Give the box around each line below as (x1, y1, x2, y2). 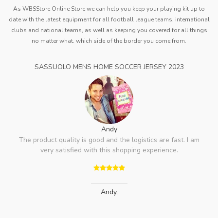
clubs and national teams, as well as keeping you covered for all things (11, 26, 207, 34)
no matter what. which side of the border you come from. (32, 37, 186, 45)
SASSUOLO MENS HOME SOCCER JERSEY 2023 (34, 62, 184, 72)
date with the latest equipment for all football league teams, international (8, 16, 210, 23)
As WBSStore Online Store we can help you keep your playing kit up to (13, 5, 205, 13)
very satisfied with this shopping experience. (40, 145, 178, 155)
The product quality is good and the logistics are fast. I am (18, 135, 200, 145)
